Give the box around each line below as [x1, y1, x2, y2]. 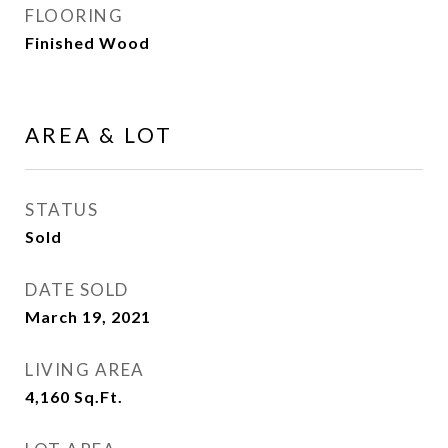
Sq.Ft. [74, 387, 123, 406]
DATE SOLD [25, 279, 129, 300]
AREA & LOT [25, 122, 173, 147]
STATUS [25, 199, 98, 220]
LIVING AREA [25, 359, 145, 380]
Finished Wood [25, 33, 150, 52]
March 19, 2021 [25, 307, 151, 326]
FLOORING [25, 5, 123, 26]
